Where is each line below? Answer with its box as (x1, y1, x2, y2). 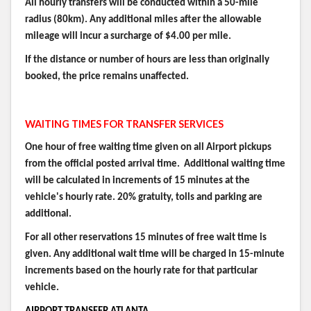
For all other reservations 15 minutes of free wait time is (25, 232, 267, 243)
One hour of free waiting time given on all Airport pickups (25, 142, 271, 153)
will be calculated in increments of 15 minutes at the (25, 175, 250, 186)
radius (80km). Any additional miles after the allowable (25, 14, 262, 25)
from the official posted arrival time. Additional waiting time (25, 158, 285, 169)
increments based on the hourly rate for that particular (25, 265, 258, 276)
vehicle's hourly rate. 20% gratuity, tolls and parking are (25, 192, 262, 203)
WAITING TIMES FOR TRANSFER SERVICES (25, 117, 224, 130)
